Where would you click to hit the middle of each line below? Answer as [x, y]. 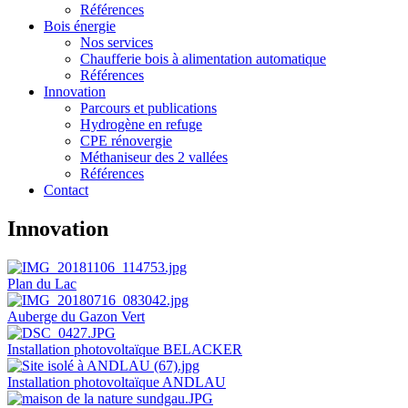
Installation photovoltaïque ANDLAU [117, 382]
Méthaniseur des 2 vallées [154, 157]
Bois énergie [80, 26]
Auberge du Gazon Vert [76, 316]
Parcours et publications [148, 108]
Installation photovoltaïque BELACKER [125, 349]
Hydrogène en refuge [141, 124]
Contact [66, 190]
